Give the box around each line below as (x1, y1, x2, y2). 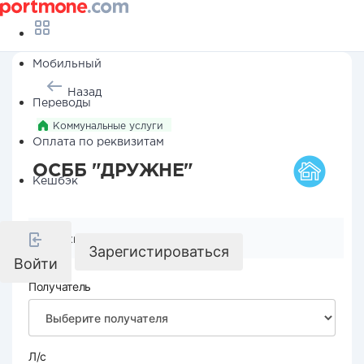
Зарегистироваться (89, 243, 229, 260)
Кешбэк (32, 176, 78, 186)
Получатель (28, 279, 91, 293)
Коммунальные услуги (53, 122, 163, 131)
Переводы (32, 98, 91, 108)
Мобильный (32, 59, 102, 69)
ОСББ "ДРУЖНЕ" (32, 163, 193, 180)
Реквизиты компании (53, 232, 170, 245)
